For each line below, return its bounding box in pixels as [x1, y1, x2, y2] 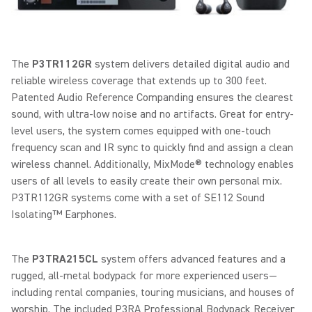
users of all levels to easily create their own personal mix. [11, 173, 282, 188]
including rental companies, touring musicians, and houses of [11, 285, 295, 299]
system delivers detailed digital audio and [92, 56, 290, 71]
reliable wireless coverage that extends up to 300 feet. [11, 73, 267, 88]
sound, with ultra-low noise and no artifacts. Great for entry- [11, 107, 294, 121]
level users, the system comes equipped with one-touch [11, 123, 271, 138]
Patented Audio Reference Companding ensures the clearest [11, 90, 293, 104]
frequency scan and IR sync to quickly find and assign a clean [11, 140, 293, 155]
